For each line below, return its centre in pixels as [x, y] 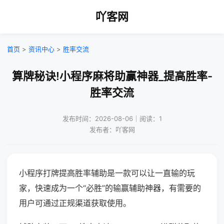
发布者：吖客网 [112, 129]
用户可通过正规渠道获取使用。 [75, 203]
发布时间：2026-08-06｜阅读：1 [112, 118]
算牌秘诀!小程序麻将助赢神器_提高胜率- [112, 76]
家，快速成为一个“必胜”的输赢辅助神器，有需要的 [110, 188]
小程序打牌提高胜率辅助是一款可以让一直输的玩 [107, 173]
